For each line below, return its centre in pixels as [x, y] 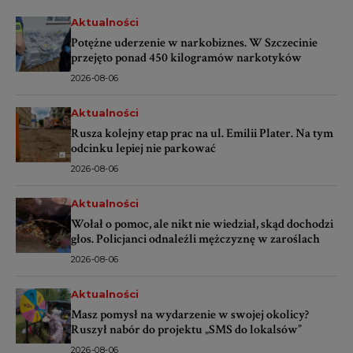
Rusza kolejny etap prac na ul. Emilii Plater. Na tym [202, 134]
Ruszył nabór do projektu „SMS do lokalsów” [186, 330]
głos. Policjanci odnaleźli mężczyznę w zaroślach [195, 240]
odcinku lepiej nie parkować [143, 149]
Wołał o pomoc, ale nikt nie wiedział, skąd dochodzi [202, 225]
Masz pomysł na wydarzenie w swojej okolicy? [190, 315]
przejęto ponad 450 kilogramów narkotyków [186, 58]
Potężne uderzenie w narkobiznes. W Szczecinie [194, 43]
